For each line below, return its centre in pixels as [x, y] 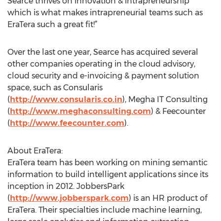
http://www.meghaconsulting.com [80, 111]
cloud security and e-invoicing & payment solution [103, 76]
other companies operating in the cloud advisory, [101, 64]
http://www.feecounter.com [67, 123]
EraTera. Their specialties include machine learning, [105, 210]
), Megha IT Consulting [165, 99]
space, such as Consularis [55, 88]
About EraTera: [35, 151]
